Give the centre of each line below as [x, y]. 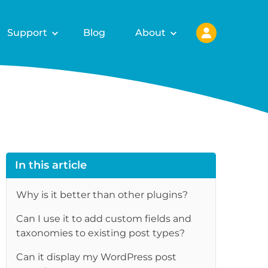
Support [27, 32]
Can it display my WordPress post [97, 257]
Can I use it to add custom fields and [104, 219]
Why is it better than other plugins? [102, 195]
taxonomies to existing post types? [101, 233]
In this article [51, 165]
